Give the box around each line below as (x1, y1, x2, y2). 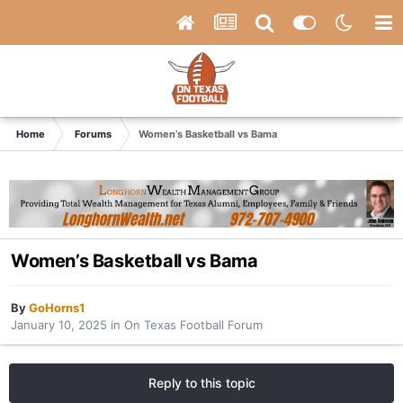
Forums (75, 128, 112, 140)
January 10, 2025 (11, 318, 107, 333)
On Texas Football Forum (124, 318, 263, 333)
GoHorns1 (29, 300, 85, 316)
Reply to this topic (148, 375, 255, 391)
